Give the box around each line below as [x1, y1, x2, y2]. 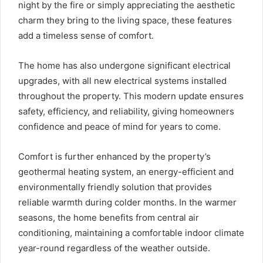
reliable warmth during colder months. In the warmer [18, 196, 237, 208]
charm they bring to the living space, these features [18, 14, 232, 26]
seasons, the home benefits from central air [18, 211, 199, 223]
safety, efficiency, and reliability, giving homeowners [18, 105, 234, 117]
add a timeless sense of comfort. [18, 29, 154, 41]
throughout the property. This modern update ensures [18, 90, 244, 102]
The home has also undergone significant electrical [18, 59, 231, 71]
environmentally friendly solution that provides [18, 181, 212, 193]
